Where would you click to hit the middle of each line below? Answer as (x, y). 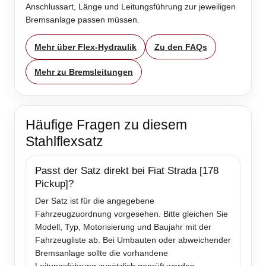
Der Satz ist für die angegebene (95, 201)
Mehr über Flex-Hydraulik (85, 47)
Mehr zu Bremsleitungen (84, 72)
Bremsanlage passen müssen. (83, 20)
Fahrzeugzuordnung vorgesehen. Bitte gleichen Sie (132, 214)
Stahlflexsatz (64, 142)
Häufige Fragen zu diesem (106, 125)
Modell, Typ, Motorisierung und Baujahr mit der (123, 227)
